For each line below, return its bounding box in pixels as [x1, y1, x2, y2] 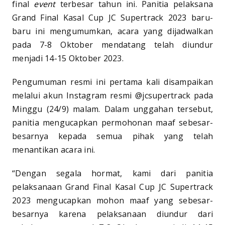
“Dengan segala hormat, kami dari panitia [12, 167, 213, 179]
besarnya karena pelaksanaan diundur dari [12, 208, 213, 219]
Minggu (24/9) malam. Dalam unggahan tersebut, [12, 103, 213, 115]
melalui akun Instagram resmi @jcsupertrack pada [12, 89, 213, 101]
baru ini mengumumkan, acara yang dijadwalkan [12, 25, 213, 37]
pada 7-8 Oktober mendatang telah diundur [12, 39, 213, 50]
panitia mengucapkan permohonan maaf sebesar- [12, 117, 213, 128]
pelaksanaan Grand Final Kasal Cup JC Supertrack [12, 181, 213, 192]
